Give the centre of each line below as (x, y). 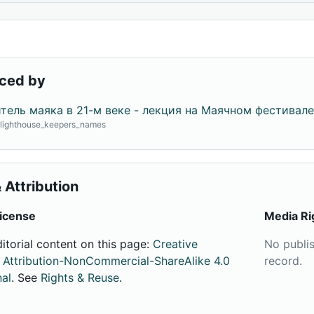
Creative (176, 244)
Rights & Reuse (80, 278)
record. (283, 261)
